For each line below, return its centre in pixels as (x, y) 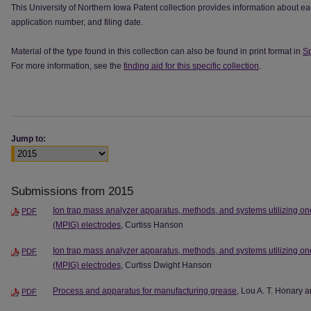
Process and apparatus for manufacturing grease (145, 291)
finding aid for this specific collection (191, 66)
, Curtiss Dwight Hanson (166, 265)
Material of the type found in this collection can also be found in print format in (157, 51)
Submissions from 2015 (72, 191)
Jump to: (28, 138)
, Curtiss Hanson (152, 225)
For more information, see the (67, 66)
